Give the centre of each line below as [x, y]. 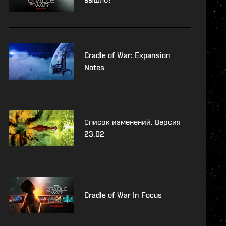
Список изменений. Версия [132, 122]
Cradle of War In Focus [123, 195]
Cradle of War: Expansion [127, 55]
